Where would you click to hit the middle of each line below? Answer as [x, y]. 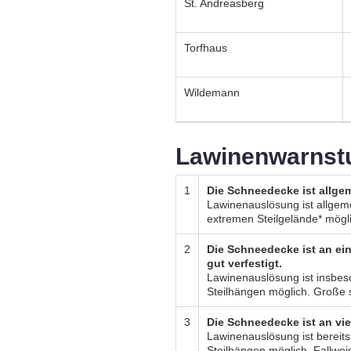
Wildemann [212, 92]
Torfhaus [206, 48]
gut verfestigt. [244, 264]
